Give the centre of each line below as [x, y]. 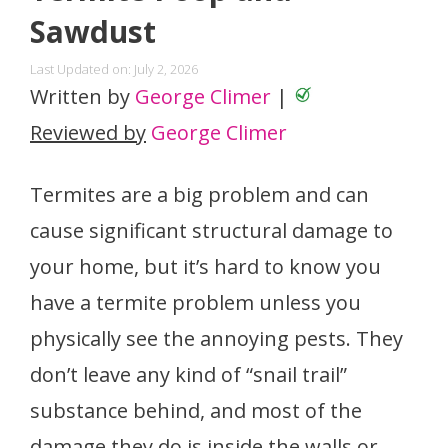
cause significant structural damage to [211, 230]
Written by [82, 96]
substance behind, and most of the [196, 410]
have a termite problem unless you [195, 302]
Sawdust [93, 31]
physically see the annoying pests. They [216, 338]
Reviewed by [88, 132]
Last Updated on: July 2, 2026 [114, 68]
